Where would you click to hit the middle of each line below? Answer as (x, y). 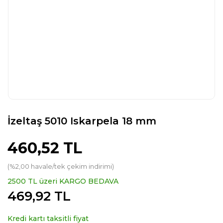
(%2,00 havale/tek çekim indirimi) (61, 166)
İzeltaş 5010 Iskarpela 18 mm (82, 121)
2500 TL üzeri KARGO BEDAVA (63, 181)
